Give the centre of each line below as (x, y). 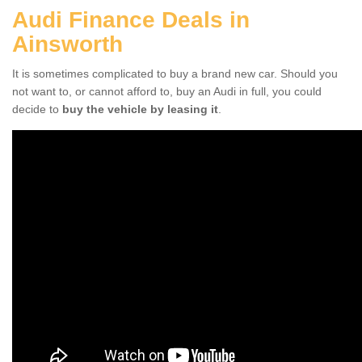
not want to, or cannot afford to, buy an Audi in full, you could (167, 91)
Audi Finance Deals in (131, 19)
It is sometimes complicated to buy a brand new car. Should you (175, 73)
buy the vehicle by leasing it (140, 109)
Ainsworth (67, 44)
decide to (37, 109)
